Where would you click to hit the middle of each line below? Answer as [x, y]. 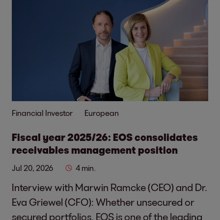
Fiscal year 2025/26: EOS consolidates [105, 137]
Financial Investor [42, 112]
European [102, 112]
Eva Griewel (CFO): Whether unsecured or [103, 202]
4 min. [86, 167]
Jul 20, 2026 [32, 167]
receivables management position [95, 150]
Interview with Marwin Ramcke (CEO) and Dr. [110, 187]
